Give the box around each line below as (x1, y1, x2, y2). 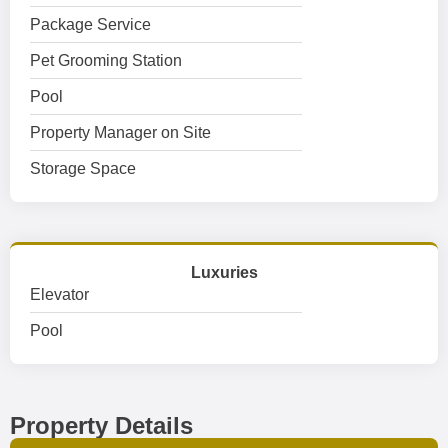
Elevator (30, 286, 89, 303)
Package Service (30, 16, 151, 33)
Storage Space (30, 160, 136, 177)
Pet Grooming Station (30, 52, 182, 69)
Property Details (10, 412, 193, 439)
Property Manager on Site (30, 124, 211, 141)
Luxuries (190, 264, 258, 281)
